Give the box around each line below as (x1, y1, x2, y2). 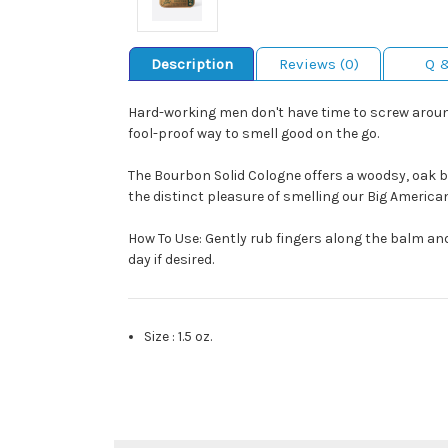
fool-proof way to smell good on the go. (128, 125, 379, 143)
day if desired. (128, 251, 214, 269)
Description (150, 55, 233, 74)
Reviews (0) (278, 55, 359, 74)
